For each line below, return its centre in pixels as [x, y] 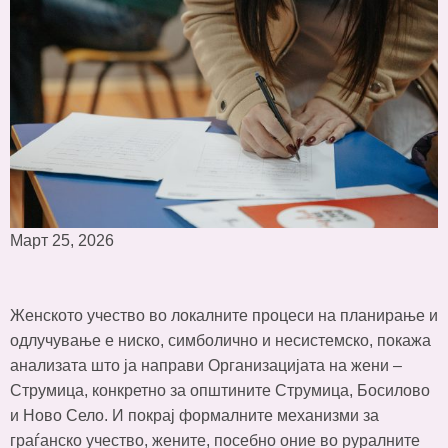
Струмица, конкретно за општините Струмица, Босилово [220, 391]
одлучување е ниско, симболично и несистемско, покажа [220, 341]
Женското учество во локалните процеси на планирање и [224, 316]
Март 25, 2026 [62, 241]
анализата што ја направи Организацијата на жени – [206, 366]
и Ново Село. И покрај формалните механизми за [194, 416]
